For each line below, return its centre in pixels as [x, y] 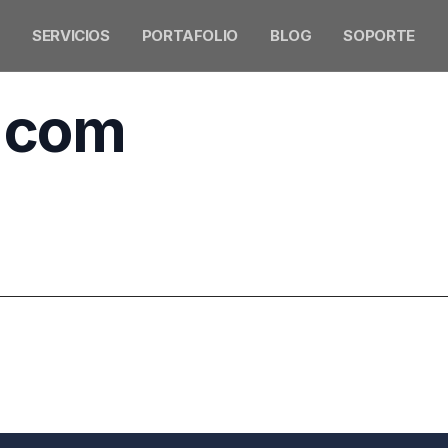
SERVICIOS [71, 35]
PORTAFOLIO [189, 35]
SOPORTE [379, 35]
